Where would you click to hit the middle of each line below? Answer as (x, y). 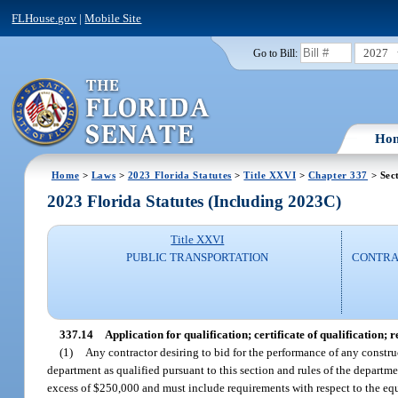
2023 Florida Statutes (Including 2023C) (195, 202)
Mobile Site (113, 18)
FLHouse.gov (44, 18)
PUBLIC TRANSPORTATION (198, 258)
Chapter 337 (338, 175)
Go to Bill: (275, 53)
